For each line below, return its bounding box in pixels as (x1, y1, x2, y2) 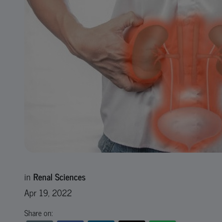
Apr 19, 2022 (24, 185, 72, 200)
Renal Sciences (33, 169, 86, 184)
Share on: (24, 206, 53, 219)
